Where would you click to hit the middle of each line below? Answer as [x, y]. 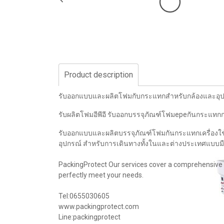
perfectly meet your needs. [102, 175]
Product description [98, 75]
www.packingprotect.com [99, 206]
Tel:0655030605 [84, 196]
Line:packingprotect [89, 217]
